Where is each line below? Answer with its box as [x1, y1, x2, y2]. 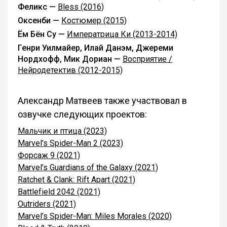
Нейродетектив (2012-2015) [18, 65, 123, 75]
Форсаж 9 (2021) [18, 150, 80, 160]
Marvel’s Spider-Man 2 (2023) [18, 138, 123, 148]
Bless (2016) [58, 2, 104, 12]
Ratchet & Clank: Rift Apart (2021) [18, 175, 135, 184]
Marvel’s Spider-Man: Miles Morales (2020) [18, 211, 172, 221]
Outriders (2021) [18, 199, 76, 209]
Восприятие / [123, 54, 172, 64]
